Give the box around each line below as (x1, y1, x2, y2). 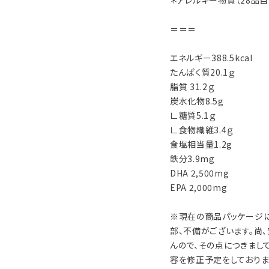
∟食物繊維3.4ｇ (169, 124, 234, 136)
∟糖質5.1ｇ (169, 109, 216, 121)
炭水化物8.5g (169, 95, 224, 107)
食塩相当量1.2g (169, 138, 233, 150)
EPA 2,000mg (169, 181, 228, 193)
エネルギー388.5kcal (169, 52, 253, 64)
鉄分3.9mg (169, 153, 215, 165)
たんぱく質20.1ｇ (169, 66, 235, 78)
